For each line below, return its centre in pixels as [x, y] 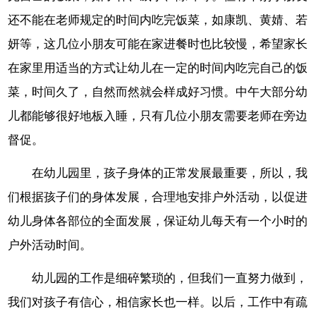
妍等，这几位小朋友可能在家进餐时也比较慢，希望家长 [158, 44]
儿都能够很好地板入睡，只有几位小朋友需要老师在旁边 [158, 116]
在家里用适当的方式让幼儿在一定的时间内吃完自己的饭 [158, 68]
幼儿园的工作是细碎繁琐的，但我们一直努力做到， [170, 278]
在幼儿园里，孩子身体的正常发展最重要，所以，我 [170, 173]
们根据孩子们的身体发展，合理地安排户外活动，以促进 [158, 197]
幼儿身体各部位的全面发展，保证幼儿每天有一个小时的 [158, 221]
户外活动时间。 [50, 245]
